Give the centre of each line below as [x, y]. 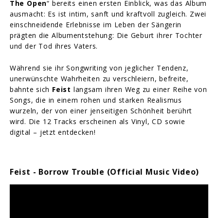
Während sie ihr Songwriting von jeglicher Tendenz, [99, 68]
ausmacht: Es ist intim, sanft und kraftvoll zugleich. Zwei [108, 14]
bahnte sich [31, 89]
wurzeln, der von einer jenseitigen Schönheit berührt [101, 110]
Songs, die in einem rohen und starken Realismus [96, 100]
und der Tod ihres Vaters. [54, 46]
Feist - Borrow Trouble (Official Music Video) [105, 172]
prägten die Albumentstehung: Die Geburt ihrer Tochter [106, 35]
